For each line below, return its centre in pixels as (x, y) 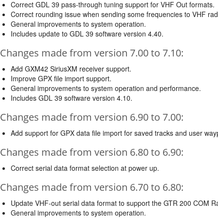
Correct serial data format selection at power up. (85, 168)
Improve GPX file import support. (61, 78)
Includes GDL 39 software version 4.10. (72, 98)
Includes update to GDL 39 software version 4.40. (87, 33)
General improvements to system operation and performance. (106, 88)
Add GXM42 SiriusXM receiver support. (71, 68)
